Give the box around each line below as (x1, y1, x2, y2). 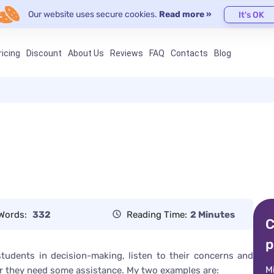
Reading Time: (127, 209, 187, 220)
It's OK (238, 10, 264, 20)
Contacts (170, 48, 208, 58)
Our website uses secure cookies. (28, 9, 159, 20)
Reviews (109, 48, 143, 58)
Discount (26, 48, 62, 58)
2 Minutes (190, 209, 235, 220)
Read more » (158, 9, 212, 20)
